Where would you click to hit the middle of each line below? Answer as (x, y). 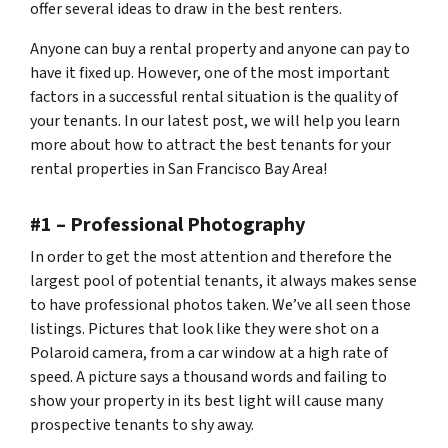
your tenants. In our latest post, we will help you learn (215, 121)
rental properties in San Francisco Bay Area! (178, 169)
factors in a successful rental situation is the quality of (214, 97)
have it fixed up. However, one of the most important (210, 73)
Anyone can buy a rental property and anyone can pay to (220, 49)
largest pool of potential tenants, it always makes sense (223, 281)
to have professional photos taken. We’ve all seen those (220, 305)
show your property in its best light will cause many (206, 401)
